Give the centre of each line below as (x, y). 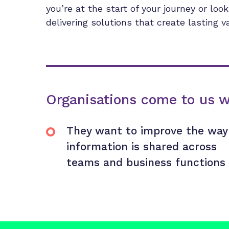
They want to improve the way (147, 131)
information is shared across (142, 146)
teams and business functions (146, 162)
